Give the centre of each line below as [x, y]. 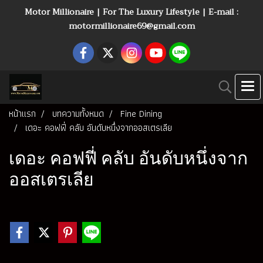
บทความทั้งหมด [78, 114]
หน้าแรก [22, 114]
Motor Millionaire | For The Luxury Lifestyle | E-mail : [131, 12]
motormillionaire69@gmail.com [131, 26]
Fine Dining [141, 114]
